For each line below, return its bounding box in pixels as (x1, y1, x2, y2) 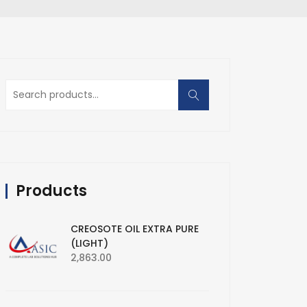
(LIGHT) (71, 236, 108, 251)
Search (5, 79, 43, 95)
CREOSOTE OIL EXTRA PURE (71, 222, 199, 236)
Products (16, 180, 87, 202)
